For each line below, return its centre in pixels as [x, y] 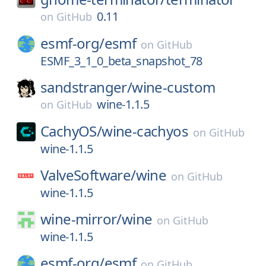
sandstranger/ [86, 87]
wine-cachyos [145, 131]
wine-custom [174, 87]
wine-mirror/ [81, 219]
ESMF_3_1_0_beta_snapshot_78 [121, 61]
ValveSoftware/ [88, 175]
